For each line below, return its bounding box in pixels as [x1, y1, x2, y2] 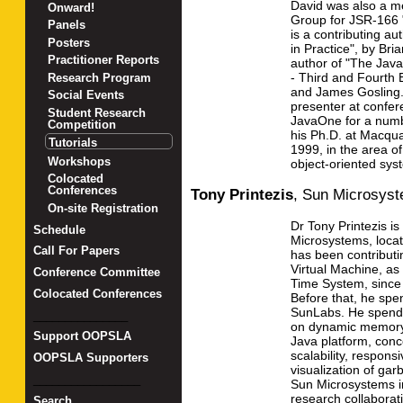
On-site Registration [48, 201, 159, 215]
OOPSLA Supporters [32, 351, 148, 365]
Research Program [48, 70, 152, 85]
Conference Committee [32, 265, 160, 280]
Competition [48, 117, 117, 131]
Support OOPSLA [32, 329, 131, 344]
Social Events [48, 88, 125, 103]
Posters [48, 35, 91, 49]
